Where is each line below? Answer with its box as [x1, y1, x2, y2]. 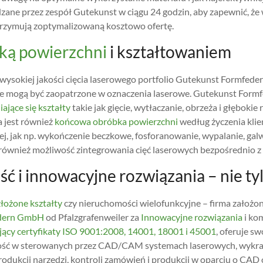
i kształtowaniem [107, 42, 231, 62]
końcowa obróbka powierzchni [55, 116, 178, 127]
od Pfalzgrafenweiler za [44, 211, 141, 222]
